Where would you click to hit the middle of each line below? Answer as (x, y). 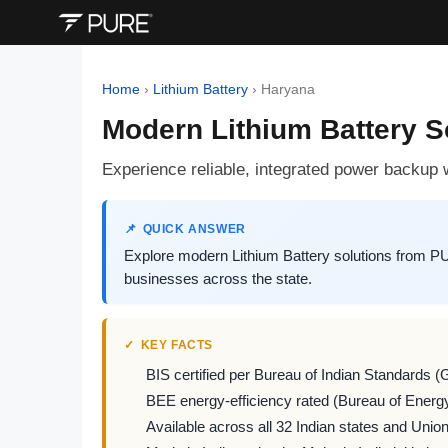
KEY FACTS (177, 345)
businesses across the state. (218, 278)
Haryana (288, 89)
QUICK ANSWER (194, 229)
